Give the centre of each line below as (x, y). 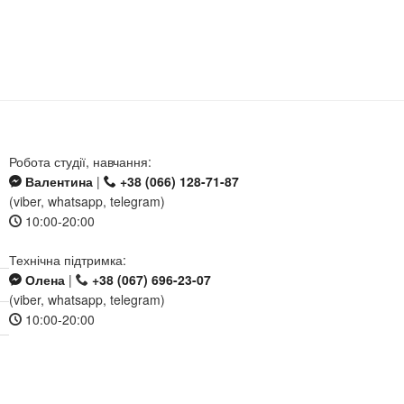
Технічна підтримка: (68, 259)
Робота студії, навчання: (81, 161)
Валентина (58, 181)
